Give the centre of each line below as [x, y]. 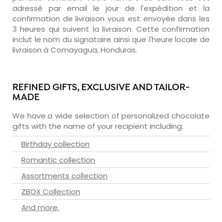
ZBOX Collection [51, 191]
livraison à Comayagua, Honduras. [75, 50]
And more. [40, 207]
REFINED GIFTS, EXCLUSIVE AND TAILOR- [101, 88]
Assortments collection [64, 175]
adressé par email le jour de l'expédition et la [111, 8]
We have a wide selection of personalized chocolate [111, 115]
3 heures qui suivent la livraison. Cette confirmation [111, 29]
